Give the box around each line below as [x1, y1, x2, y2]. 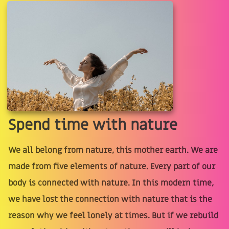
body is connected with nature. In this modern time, [8, 177, 214, 189]
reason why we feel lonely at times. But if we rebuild [8, 210, 218, 222]
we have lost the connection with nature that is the [8, 194, 212, 205]
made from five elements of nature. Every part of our [8, 161, 215, 173]
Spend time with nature [8, 116, 177, 135]
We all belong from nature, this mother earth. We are [8, 145, 218, 156]
